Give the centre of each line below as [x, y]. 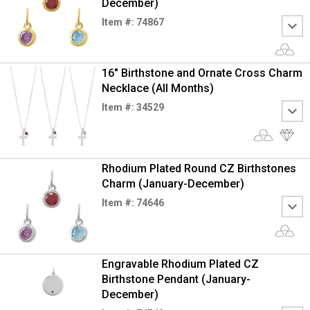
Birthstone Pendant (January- [176, 279]
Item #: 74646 [133, 203]
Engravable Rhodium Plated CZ [180, 264]
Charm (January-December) [173, 184]
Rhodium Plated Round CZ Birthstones [199, 168]
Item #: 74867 [133, 22]
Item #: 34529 [133, 107]
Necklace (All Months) [157, 88]
